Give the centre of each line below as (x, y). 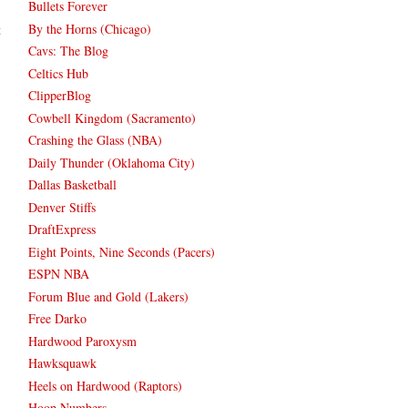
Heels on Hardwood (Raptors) (105, 385)
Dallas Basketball (72, 185)
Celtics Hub (58, 73)
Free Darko (57, 319)
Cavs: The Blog (68, 51)
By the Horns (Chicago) (90, 28)
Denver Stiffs (62, 207)
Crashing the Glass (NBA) (95, 140)
